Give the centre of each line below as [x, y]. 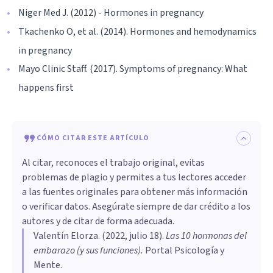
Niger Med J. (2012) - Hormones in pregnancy [111, 12]
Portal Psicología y [184, 250]
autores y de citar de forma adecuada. [98, 221]
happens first [46, 87]
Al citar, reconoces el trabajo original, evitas [113, 162]
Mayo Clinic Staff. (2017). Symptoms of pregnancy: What [133, 69]
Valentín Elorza [66, 236]
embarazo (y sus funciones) [87, 250]
